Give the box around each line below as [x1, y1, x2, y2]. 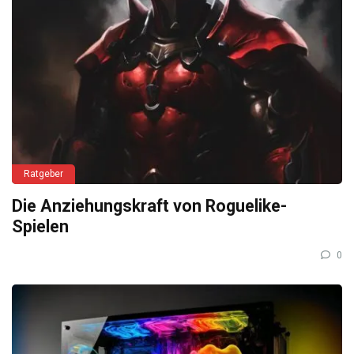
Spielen [12, 217, 69, 237]
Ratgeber [24, 168, 63, 180]
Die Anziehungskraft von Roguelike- [12, 196, 287, 217]
